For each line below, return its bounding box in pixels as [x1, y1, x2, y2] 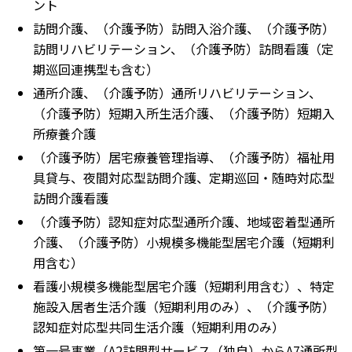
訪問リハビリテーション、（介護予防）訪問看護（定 [33, 39, 334, 59]
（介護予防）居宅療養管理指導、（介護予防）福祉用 [33, 148, 335, 167]
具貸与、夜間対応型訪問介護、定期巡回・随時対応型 [33, 168, 335, 188]
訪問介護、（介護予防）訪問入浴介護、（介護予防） [33, 19, 335, 38]
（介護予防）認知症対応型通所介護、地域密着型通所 [33, 212, 335, 232]
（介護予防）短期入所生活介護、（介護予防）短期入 [33, 104, 335, 123]
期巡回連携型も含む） [33, 60, 159, 79]
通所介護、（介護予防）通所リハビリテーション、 [33, 83, 321, 103]
